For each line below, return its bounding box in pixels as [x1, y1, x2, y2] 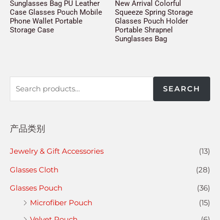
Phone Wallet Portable [10, 17, 82, 26]
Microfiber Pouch [30, 198, 92, 208]
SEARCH [163, 83, 200, 93]
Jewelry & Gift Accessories [10, 146, 104, 156]
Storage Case [10, 26, 54, 35]
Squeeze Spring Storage [115, 8, 193, 17]
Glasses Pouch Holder [115, 17, 188, 26]
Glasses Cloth [10, 165, 58, 174]
